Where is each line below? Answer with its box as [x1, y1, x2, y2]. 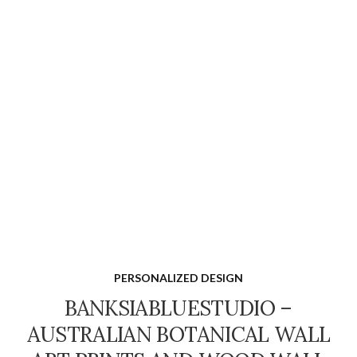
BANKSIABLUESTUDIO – [65, 294, 292, 321]
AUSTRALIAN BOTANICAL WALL [26, 320, 331, 347]
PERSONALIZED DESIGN [114, 270, 243, 284]
